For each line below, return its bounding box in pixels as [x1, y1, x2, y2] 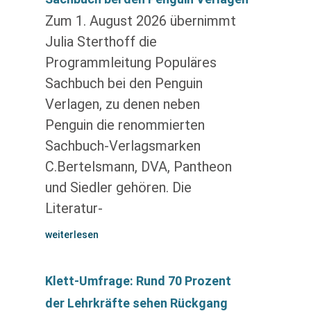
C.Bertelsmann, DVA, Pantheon [44, 158, 232, 175]
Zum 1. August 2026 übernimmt [44, 12, 236, 29]
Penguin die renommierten [44, 117, 205, 133]
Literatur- [44, 200, 103, 217]
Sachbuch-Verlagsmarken [44, 137, 201, 154]
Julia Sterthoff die [44, 33, 157, 50]
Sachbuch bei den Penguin [44, 75, 203, 92]
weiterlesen [44, 229, 99, 240]
